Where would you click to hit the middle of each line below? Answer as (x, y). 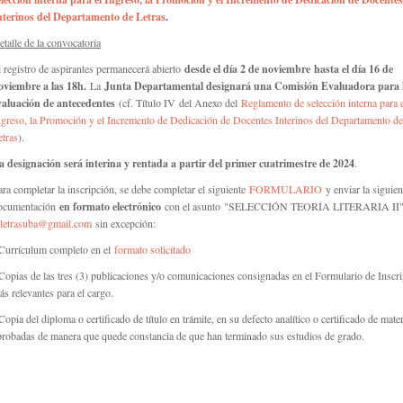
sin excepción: (124, 223)
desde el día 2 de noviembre (249, 69)
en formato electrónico (110, 206)
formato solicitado (152, 249)
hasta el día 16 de (354, 69)
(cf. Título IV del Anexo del (180, 103)
